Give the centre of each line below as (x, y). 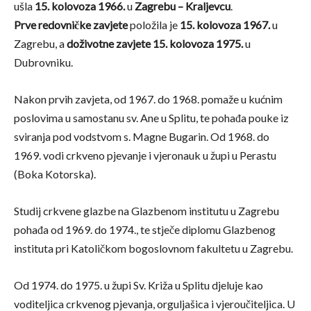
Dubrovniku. (43, 62)
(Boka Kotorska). (55, 174)
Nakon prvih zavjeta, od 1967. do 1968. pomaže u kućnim (148, 99)
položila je (154, 25)
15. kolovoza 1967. (225, 25)
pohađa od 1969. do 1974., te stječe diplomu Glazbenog (145, 230)
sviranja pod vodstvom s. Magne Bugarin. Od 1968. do (142, 137)
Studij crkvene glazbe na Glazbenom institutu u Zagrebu (146, 211)
